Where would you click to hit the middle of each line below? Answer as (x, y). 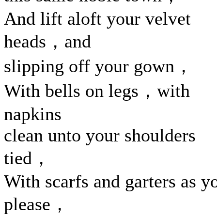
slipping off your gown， (98, 66)
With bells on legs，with (97, 91)
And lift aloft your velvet (97, 18)
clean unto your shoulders (100, 135)
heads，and (47, 41)
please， (36, 204)
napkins (33, 114)
